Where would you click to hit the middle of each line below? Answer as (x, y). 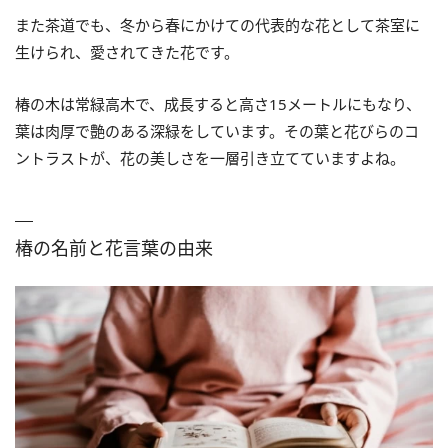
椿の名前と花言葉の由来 (114, 248)
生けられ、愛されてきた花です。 (127, 52)
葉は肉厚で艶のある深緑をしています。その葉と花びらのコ (217, 131)
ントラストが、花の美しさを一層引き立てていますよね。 (210, 158)
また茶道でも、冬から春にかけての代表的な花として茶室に (217, 25)
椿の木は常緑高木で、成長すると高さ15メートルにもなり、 (218, 104)
